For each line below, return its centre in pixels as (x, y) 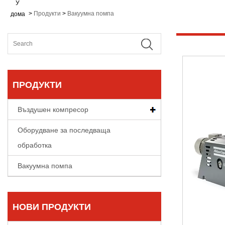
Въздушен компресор (53, 109)
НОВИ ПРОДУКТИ (52, 207)
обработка (35, 145)
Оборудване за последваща (64, 130)
